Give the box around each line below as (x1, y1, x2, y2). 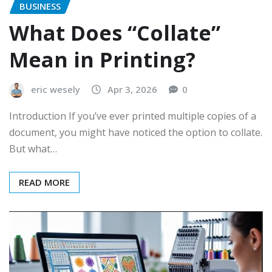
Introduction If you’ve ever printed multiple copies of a (9, 109, 256, 123)
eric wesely (31, 83, 80, 96)
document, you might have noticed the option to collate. (9, 125, 262, 139)
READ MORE (19, 175, 70, 188)
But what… (9, 141, 57, 155)
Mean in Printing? (9, 46, 195, 74)
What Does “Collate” (9, 19, 220, 47)
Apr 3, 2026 (107, 83, 157, 96)
